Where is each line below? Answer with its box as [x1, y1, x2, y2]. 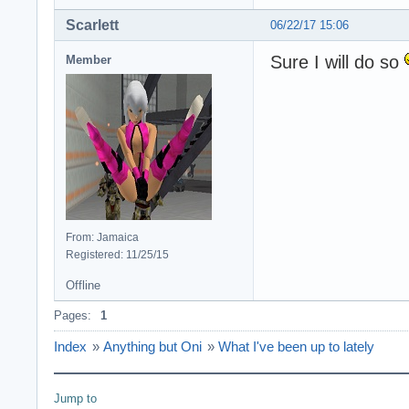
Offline [66, 278, 100, 292]
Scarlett [66, 16, 119, 33]
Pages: [54, 308, 91, 322]
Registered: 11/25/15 [66, 247, 169, 261]
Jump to [54, 391, 97, 405]
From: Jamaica [66, 230, 139, 244]
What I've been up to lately [218, 338, 374, 354]
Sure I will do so [270, 51, 404, 72]
